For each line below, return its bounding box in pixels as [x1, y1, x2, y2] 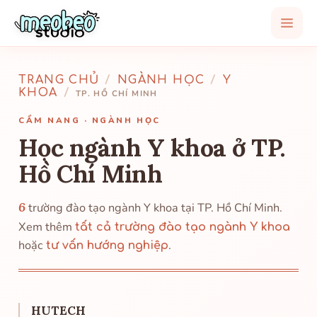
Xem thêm [18, 219, 75, 235]
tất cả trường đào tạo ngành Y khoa [75, 221, 290, 234]
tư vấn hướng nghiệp [46, 239, 168, 252]
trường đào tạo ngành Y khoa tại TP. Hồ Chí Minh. [25, 200, 282, 216]
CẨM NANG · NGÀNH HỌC [18, 115, 161, 126]
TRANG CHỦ [18, 74, 100, 86]
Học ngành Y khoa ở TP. [18, 132, 286, 163]
